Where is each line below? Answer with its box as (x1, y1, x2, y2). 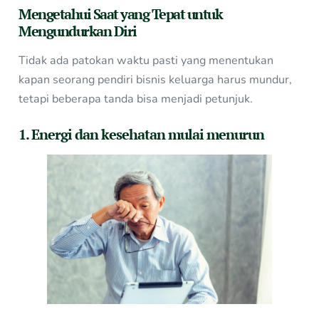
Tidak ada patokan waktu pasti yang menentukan (19, 52, 274, 68)
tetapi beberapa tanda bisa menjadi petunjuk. (19, 90, 253, 107)
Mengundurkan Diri (19, 21, 137, 41)
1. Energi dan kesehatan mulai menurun (19, 124, 265, 144)
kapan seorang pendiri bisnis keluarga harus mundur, (19, 71, 293, 88)
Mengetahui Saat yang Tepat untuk (19, 4, 223, 23)
